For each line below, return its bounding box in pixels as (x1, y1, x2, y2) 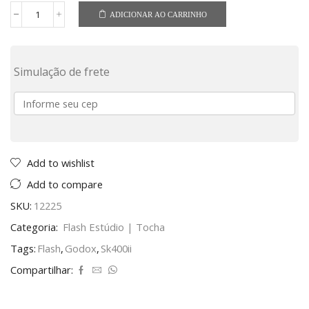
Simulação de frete (14, 63, 110, 79)
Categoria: (10, 219, 61, 234)
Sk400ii (101, 241, 132, 255)
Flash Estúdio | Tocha (63, 219, 165, 234)
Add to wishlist (27, 155, 94, 170)
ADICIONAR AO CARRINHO (109, 10, 207, 19)
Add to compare (27, 177, 103, 191)
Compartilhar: (10, 262, 73, 277)
